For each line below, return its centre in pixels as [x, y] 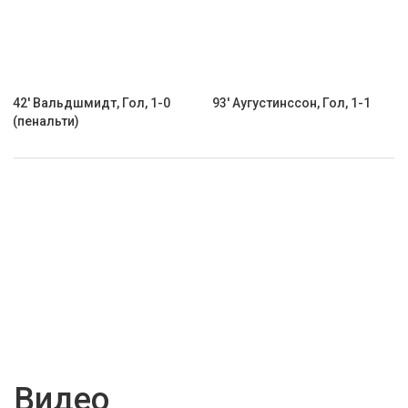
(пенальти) [46, 122]
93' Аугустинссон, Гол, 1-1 [291, 103]
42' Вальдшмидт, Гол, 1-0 [92, 103]
